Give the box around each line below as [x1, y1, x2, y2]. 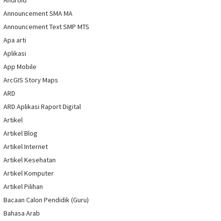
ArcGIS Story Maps [3, 75, 58, 85]
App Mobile [3, 62, 37, 72]
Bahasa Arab [3, 209, 40, 218]
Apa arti [3, 36, 26, 45]
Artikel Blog [3, 129, 37, 138]
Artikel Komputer [3, 169, 54, 178]
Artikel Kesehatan [3, 155, 56, 165]
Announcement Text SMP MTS [3, 22, 89, 32]
